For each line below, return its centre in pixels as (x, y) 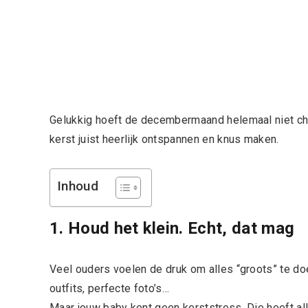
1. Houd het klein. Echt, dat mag (172, 228)
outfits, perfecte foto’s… (110, 288)
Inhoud (78, 186)
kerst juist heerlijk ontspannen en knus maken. (164, 139)
